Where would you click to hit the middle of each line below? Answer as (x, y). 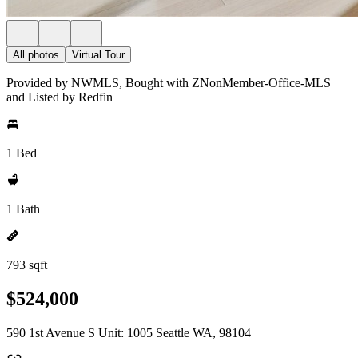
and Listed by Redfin (60, 97)
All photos (36, 55)
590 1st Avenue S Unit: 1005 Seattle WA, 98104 (129, 332)
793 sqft (27, 265)
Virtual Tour (98, 55)
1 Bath (23, 209)
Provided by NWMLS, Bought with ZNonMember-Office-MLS (169, 83)
